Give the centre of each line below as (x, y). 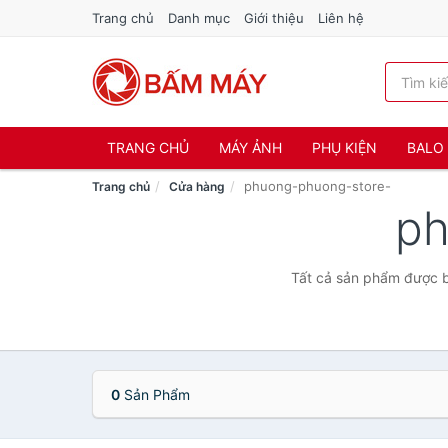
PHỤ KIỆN (344, 147)
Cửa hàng (197, 186)
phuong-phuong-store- (317, 186)
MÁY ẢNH (250, 147)
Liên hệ (341, 18)
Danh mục (199, 18)
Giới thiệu (274, 18)
